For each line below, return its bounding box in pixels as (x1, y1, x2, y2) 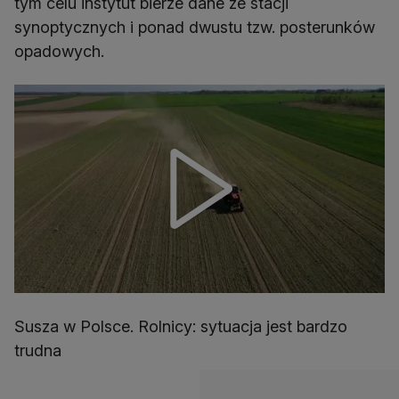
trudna (14, 340, 61, 360)
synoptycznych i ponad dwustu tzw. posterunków (14, 18, 375, 37)
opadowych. (14, 42, 104, 61)
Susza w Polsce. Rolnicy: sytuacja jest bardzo (14, 316, 347, 336)
